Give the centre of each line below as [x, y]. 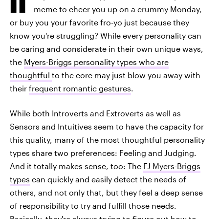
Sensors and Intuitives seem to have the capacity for [107, 126]
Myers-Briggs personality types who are [96, 62]
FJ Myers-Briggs [172, 166]
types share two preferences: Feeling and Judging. [103, 153]
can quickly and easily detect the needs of [108, 179]
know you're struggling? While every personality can [106, 35]
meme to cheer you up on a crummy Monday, [118, 9]
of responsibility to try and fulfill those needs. [93, 206]
